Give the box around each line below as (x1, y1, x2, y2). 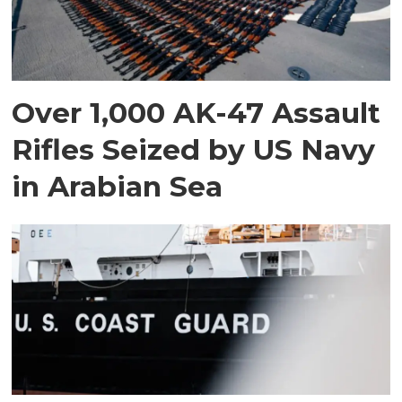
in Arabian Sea (12, 168, 223, 204)
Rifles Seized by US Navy (12, 131, 376, 167)
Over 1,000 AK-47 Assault (12, 94, 381, 130)
